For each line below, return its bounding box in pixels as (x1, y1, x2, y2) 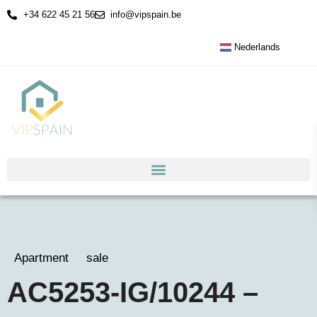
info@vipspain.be (110, 9, 181, 20)
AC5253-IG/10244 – (7, 277, 258, 308)
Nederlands (231, 42, 281, 52)
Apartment (14, 251, 69, 265)
